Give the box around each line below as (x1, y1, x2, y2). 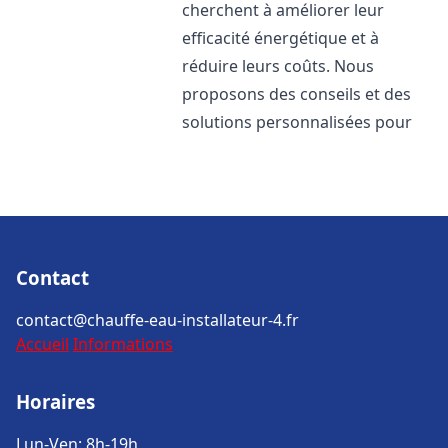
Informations (73, 333, 173, 355)
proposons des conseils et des (182, 83, 412, 105)
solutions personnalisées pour (182, 111, 413, 133)
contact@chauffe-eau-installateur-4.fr (16, 309, 299, 331)
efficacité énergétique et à (182, 27, 380, 49)
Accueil (16, 333, 69, 355)
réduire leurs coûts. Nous (182, 55, 375, 77)
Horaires (16, 389, 95, 414)
